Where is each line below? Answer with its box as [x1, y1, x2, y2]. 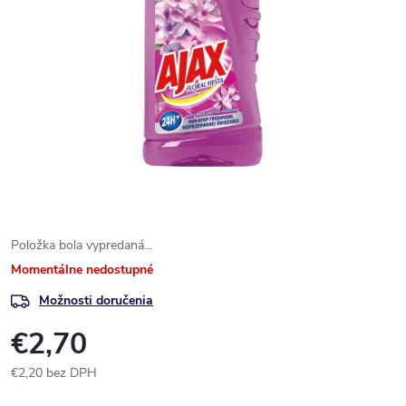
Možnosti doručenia [39, 292, 153, 309]
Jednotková [10, 383, 73, 401]
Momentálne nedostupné [11, 261, 153, 278]
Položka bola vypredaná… [11, 237, 153, 254]
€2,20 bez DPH [11, 364, 97, 382]
